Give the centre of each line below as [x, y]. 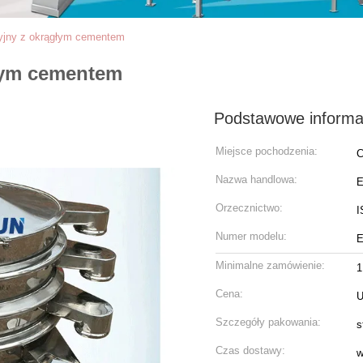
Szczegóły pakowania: [268, 322]
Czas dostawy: [250, 350]
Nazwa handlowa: [256, 179]
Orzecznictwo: [249, 208]
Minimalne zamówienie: [270, 265]
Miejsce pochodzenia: [267, 151]
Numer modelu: [251, 236]
